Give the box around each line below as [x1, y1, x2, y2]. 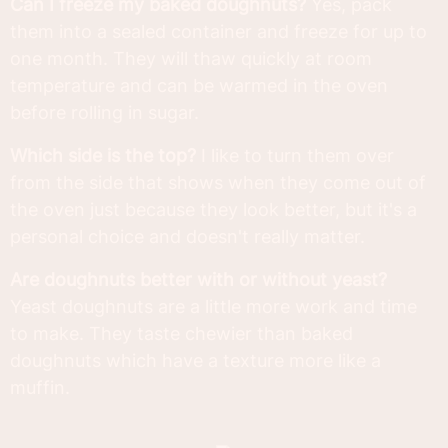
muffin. [10, 377, 80, 399]
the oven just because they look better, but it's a [10, 199, 417, 221]
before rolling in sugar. [10, 102, 199, 124]
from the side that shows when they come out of [10, 172, 426, 194]
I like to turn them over [196, 145, 394, 167]
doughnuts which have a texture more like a [10, 350, 381, 372]
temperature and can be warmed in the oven [10, 75, 388, 97]
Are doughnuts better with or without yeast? [10, 269, 387, 291]
